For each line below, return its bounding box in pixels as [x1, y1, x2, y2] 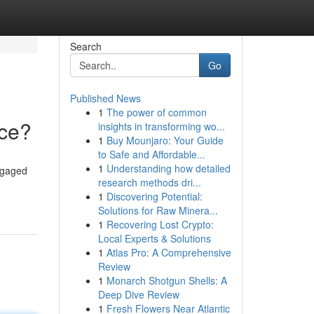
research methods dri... [97, 175, 201, 189]
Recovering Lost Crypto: [106, 217, 214, 231]
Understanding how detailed [106, 161, 231, 175]
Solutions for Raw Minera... [97, 203, 218, 217]
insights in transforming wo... [97, 119, 225, 133]
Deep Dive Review [97, 287, 179, 301]
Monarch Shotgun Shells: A [106, 273, 227, 287]
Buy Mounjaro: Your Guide [106, 133, 224, 147]
